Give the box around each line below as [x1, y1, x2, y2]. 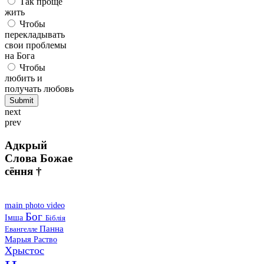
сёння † [5, 164, 42, 177]
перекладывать [5, 29, 65, 40]
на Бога [5, 51, 35, 61]
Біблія [45, 213, 65, 222]
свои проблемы [5, 40, 67, 51]
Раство [34, 235, 57, 244]
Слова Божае [5, 151, 72, 164]
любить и [5, 73, 42, 84]
